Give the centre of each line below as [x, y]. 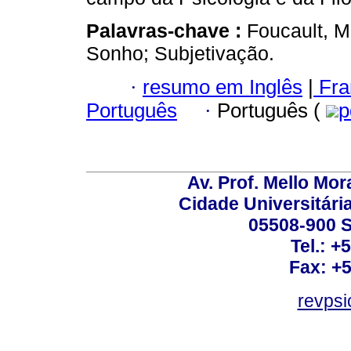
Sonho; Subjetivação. [180, 54]
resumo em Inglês [223, 87]
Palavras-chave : [166, 31]
